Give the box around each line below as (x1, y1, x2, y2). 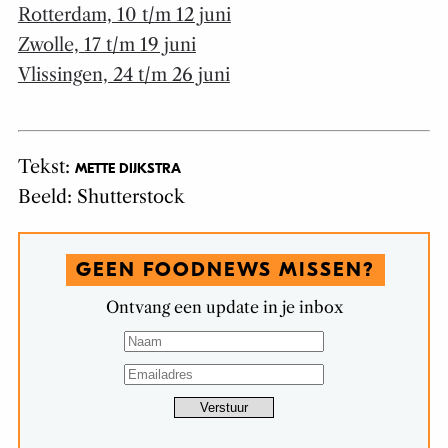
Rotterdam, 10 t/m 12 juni (17, 4, 231, 27)
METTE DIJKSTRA (74, 160, 181, 178)
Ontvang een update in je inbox (105, 297, 343, 318)
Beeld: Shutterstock (17, 186, 185, 209)
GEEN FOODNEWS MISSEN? (76, 258, 376, 282)
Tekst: (17, 156, 75, 179)
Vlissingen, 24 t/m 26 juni (17, 64, 230, 87)
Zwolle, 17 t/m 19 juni (17, 34, 196, 57)
